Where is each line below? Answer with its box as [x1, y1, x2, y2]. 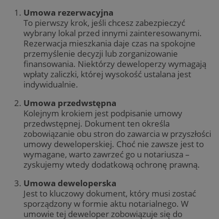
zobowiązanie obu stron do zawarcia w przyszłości [23, 128, 211, 140]
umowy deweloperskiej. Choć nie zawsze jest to [23, 138, 204, 150]
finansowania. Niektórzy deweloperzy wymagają [23, 58, 206, 69]
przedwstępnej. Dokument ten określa [23, 118, 170, 130]
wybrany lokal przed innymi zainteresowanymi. [23, 27, 202, 39]
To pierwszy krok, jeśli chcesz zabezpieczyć [23, 17, 185, 28]
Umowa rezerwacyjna [23, 6, 113, 18]
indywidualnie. [23, 78, 78, 90]
